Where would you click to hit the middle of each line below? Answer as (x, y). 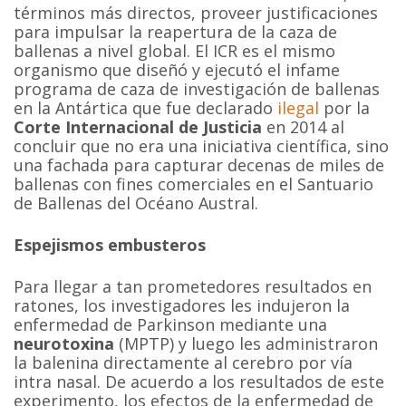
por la (345, 108)
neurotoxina (64, 343)
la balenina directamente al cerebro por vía (184, 362)
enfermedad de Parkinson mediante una (171, 324)
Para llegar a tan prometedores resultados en (193, 286)
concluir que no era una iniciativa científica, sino (202, 146)
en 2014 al (304, 127)
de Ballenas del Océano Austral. (136, 203)
